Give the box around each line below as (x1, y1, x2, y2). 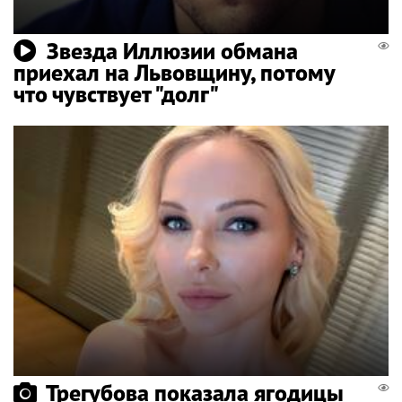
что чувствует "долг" (13, 78, 219, 109)
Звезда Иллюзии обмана (47, 35, 298, 66)
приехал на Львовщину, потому (13, 57, 335, 87)
